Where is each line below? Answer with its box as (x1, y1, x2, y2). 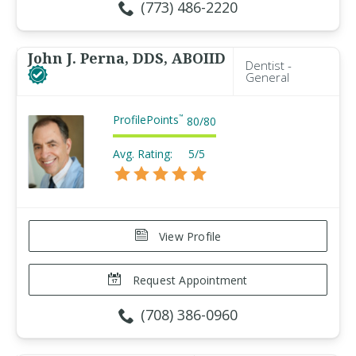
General (246, 69, 289, 85)
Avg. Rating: (113, 146, 172, 161)
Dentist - (246, 57, 292, 73)
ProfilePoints (113, 112, 179, 127)
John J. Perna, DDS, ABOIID (28, 48, 226, 68)
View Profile (155, 229, 222, 244)
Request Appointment (129, 273, 248, 288)
